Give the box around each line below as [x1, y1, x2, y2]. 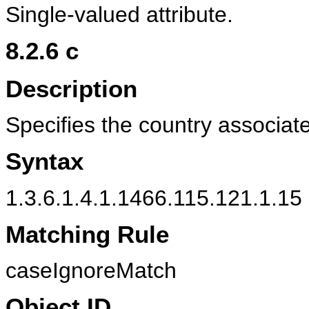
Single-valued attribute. [6, 2, 233, 28]
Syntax [6, 148, 83, 175]
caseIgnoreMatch [6, 258, 177, 283]
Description [6, 74, 137, 102]
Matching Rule [6, 220, 169, 248]
